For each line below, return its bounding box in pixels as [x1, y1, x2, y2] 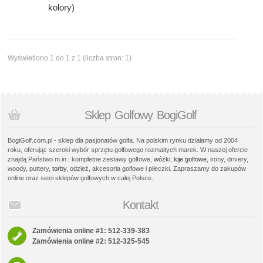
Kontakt [122, 198, 159, 212]
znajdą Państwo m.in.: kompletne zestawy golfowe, [8, 156, 154, 163]
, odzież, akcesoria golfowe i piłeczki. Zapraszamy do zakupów [66, 165, 246, 173]
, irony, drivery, [207, 156, 248, 163]
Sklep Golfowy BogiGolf [84, 109, 197, 122]
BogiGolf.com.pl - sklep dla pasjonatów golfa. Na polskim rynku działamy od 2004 [8, 137, 238, 144]
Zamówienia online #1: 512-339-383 [32, 227, 150, 235]
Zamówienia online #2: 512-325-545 [32, 237, 150, 246]
